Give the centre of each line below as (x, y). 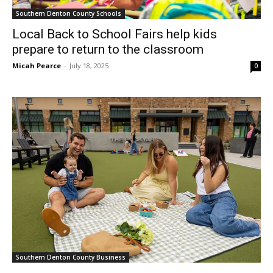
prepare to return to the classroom (108, 50)
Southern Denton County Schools (69, 14)
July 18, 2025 (89, 66)
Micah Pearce (37, 66)
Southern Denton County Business (71, 257)
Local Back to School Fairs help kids (115, 34)
